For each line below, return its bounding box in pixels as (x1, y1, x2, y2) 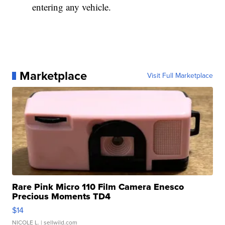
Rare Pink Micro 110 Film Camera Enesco (12, 180, 184, 194)
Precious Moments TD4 (12, 190, 111, 203)
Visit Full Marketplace (147, 70, 213, 81)
